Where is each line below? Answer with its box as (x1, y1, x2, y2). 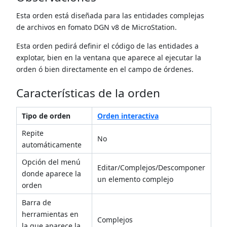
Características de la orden (16, 85, 160, 101)
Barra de (22, 198, 51, 208)
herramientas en (22, 209, 79, 219)
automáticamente (22, 140, 82, 150)
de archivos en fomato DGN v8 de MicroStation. (16, 22, 177, 32)
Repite (22, 128, 44, 138)
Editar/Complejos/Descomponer (97, 163, 205, 173)
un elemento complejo (97, 174, 173, 184)
